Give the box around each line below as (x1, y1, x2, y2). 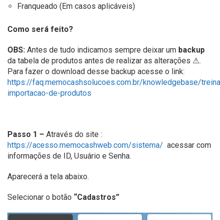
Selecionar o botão (7, 192, 74, 202)
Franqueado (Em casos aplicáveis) (17, 1, 135, 11)
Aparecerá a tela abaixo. (7, 172, 89, 181)
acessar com (163, 140, 211, 150)
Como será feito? (7, 25, 73, 34)
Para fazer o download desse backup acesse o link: (7, 67, 185, 76)
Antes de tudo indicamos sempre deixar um (27, 45, 178, 55)
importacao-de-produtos (7, 88, 91, 98)
